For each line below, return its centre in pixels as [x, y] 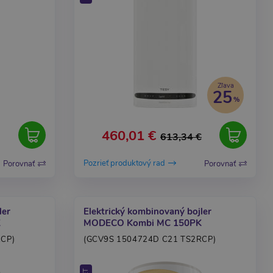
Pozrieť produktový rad [124, 164]
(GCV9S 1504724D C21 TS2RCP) [150, 239]
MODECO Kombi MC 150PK [143, 223]
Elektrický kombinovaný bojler [147, 211]
